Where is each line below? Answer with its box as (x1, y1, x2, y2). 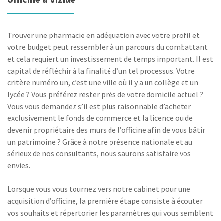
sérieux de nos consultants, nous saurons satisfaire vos (7, 148, 191, 158)
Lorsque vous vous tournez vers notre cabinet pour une (7, 184, 190, 194)
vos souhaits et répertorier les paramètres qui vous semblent (7, 208, 213, 218)
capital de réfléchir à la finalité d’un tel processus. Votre (7, 66, 195, 75)
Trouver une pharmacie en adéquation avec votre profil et (7, 30, 200, 40)
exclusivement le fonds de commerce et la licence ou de (7, 113, 193, 123)
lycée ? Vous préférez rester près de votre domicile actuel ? (7, 89, 203, 99)
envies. (7, 160, 30, 170)
